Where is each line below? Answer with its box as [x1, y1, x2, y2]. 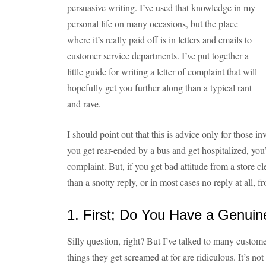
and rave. [67, 97, 101, 110]
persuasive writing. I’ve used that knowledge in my [67, 1, 255, 14]
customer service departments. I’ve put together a [67, 49, 249, 62]
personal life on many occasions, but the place [67, 17, 238, 30]
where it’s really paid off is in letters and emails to [67, 33, 252, 46]
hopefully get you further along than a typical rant [67, 81, 252, 94]
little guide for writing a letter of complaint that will [67, 65, 257, 78]
